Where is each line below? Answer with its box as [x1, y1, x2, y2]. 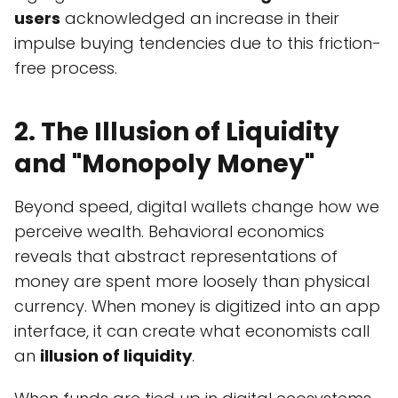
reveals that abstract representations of [14, 245, 338, 268]
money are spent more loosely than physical [14, 270, 370, 293]
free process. [14, 57, 117, 80]
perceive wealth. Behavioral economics [14, 220, 324, 243]
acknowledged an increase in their [60, 7, 339, 30]
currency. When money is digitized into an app [14, 295, 380, 318]
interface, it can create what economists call [14, 320, 370, 343]
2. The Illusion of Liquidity [14, 115, 339, 150]
